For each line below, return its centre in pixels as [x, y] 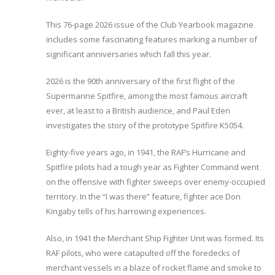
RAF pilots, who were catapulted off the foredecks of [143, 253]
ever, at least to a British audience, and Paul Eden [138, 110]
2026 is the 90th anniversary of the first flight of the [141, 81]
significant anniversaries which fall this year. [129, 54]
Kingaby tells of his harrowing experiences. [126, 211]
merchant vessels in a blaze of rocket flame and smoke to [154, 267]
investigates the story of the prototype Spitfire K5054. [145, 125]
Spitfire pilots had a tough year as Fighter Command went [153, 167]
